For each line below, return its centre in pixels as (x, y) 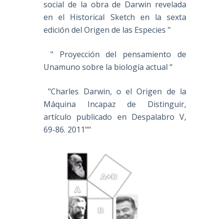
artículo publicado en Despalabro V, (115, 117)
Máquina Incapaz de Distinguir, (115, 104)
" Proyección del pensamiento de (115, 54)
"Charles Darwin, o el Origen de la (115, 91)
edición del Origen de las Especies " (107, 30)
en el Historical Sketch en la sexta (115, 17)
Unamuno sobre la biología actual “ (108, 67)
